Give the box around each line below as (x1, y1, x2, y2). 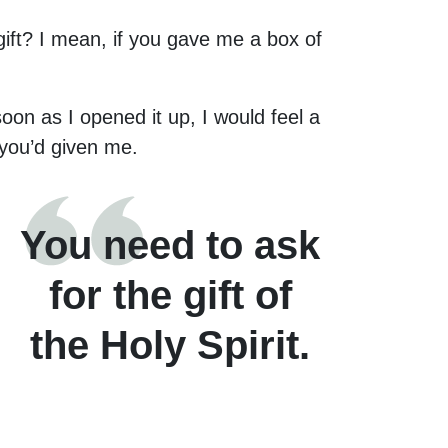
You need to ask (20, 222, 320, 267)
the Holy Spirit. (30, 322, 310, 367)
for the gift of (48, 272, 292, 317)
